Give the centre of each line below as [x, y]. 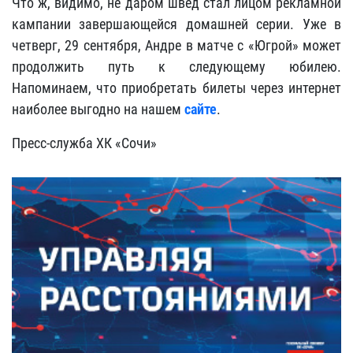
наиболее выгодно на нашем [98, 109]
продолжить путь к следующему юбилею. [176, 67]
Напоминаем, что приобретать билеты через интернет [176, 88]
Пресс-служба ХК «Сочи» [84, 143]
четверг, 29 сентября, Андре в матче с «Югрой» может [176, 45]
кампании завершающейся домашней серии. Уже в [176, 24]
